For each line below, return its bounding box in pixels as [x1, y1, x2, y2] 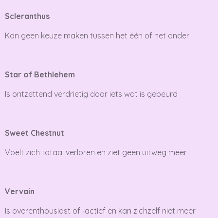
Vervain [5, 186, 35, 196]
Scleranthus [5, 11, 50, 21]
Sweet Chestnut [5, 127, 64, 138]
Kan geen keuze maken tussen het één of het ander [5, 30, 189, 40]
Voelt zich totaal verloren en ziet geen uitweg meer [5, 147, 187, 157]
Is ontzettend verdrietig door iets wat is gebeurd [5, 89, 178, 99]
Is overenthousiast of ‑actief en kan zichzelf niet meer [5, 205, 196, 216]
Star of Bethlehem [5, 69, 75, 79]
